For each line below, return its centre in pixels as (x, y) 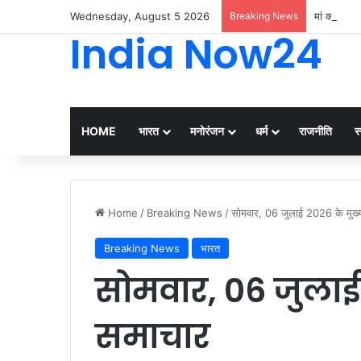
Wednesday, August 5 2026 (140, 16)
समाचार (153, 336)
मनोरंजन (207, 131)
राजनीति (315, 131)
